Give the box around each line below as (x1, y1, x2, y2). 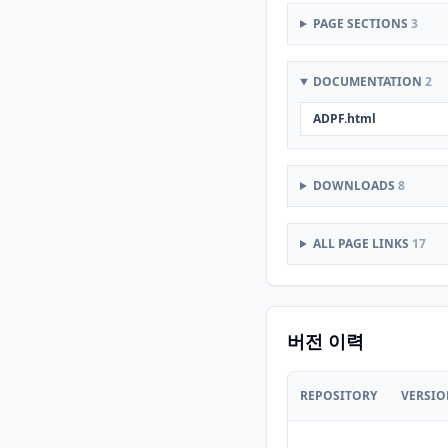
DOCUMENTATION (312, 73, 425, 90)
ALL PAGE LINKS (312, 235, 412, 252)
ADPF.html (313, 110, 376, 127)
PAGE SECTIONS (312, 15, 411, 32)
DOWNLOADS (312, 177, 398, 194)
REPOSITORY (300, 387, 377, 404)
